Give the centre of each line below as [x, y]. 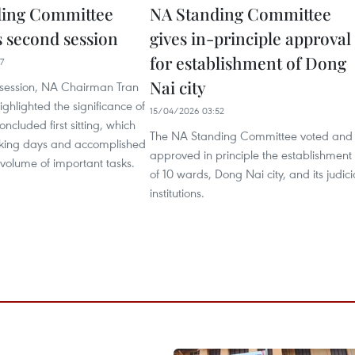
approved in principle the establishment [251, 155]
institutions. [177, 193]
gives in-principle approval [250, 38]
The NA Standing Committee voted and [251, 136]
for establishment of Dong [248, 63]
